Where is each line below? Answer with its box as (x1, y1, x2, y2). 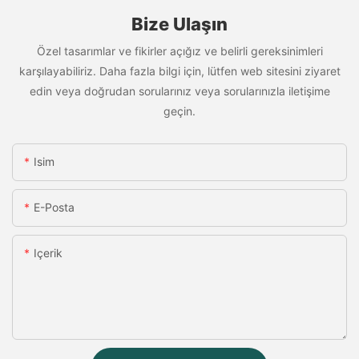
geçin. (163, 104, 196, 119)
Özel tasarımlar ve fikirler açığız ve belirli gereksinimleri (36, 44, 323, 58)
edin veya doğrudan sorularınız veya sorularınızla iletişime (29, 84, 330, 99)
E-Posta (34, 200, 75, 214)
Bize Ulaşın (131, 14, 228, 34)
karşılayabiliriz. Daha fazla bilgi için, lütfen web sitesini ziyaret (18, 64, 341, 79)
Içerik (34, 245, 63, 260)
